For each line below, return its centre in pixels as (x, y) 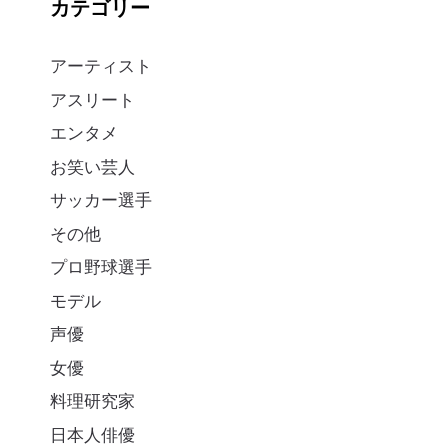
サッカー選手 (101, 200)
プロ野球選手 (101, 267)
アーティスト (101, 66)
